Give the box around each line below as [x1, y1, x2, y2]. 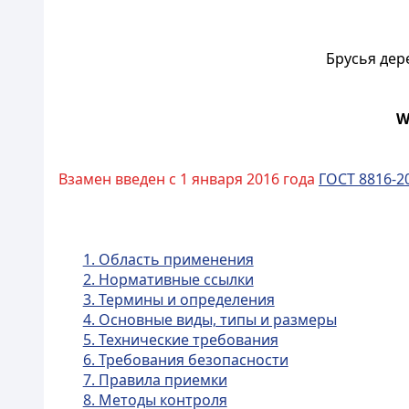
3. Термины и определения [82, 289, 275, 309]
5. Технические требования [82, 330, 278, 350]
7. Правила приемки [82, 370, 227, 390]
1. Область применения [82, 249, 254, 269]
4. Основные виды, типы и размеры [82, 309, 337, 330]
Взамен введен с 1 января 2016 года [58, 169, 319, 189]
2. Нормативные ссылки [82, 269, 254, 289]
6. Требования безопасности [82, 350, 288, 370]
